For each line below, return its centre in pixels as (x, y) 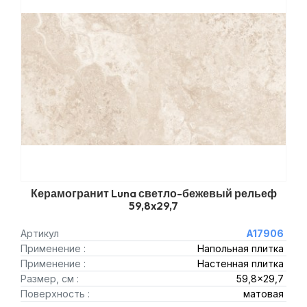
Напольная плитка (240, 248)
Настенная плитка (240, 263)
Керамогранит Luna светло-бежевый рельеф (153, 193)
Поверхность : (55, 294)
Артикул (40, 233)
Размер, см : (50, 279)
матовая (263, 294)
